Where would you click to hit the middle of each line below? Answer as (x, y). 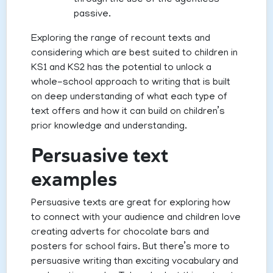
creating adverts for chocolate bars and (120, 233)
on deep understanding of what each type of (129, 98)
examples (74, 179)
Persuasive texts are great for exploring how (131, 204)
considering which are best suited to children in (134, 54)
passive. (92, 15)
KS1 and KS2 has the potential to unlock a (121, 69)
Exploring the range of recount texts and (121, 39)
